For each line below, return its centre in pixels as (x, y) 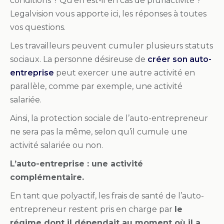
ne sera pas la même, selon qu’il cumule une (99, 131)
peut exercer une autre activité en (124, 72)
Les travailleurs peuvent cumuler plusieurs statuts (111, 45)
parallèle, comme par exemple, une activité (96, 86)
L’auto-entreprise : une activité (76, 163)
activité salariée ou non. (56, 145)
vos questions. (38, 27)
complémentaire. (47, 177)
